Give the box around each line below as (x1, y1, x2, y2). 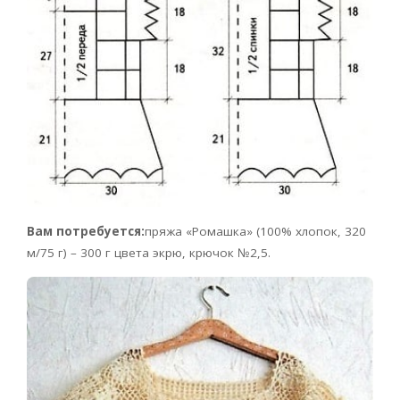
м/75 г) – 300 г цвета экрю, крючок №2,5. (27, 245, 271, 262)
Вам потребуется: (27, 223, 145, 240)
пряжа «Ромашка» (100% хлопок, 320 (145, 223, 366, 240)
